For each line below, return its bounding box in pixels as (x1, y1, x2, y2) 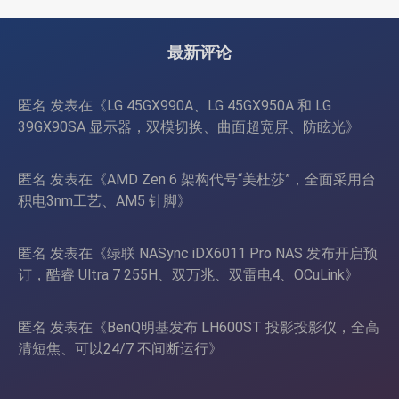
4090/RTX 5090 (213, 21, 312, 38)
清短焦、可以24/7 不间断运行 (18, 339, 208, 357)
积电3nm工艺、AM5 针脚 (18, 191, 177, 209)
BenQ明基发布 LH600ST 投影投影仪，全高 (107, 318, 379, 336)
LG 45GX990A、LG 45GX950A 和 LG (107, 96, 331, 114)
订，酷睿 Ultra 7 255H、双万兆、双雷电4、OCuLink (18, 265, 345, 283)
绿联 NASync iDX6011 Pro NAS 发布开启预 (107, 244, 378, 262)
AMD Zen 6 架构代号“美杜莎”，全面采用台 (107, 170, 376, 188)
